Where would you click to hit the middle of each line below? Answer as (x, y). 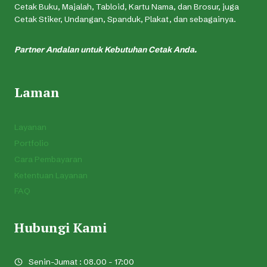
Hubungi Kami (60, 227)
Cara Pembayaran (48, 159)
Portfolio (32, 144)
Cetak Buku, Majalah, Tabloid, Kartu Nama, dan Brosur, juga (127, 7)
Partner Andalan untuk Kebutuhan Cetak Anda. (105, 50)
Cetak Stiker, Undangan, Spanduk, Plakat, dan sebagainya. (125, 20)
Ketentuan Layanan (51, 175)
